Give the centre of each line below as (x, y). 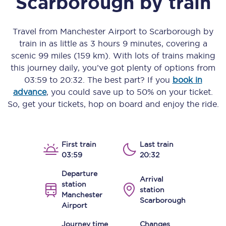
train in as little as (54, 43)
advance (30, 92)
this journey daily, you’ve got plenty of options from (113, 68)
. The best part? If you (127, 80)
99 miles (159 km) (73, 55)
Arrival (152, 179)
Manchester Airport (98, 31)
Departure (79, 174)
